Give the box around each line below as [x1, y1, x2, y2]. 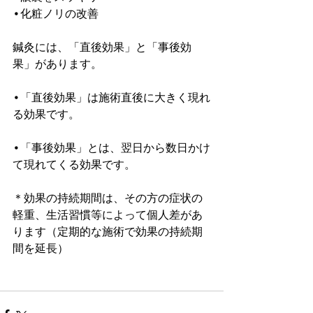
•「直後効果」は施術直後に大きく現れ [13, 92, 210, 105]
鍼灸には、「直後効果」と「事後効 [13, 41, 191, 54]
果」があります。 [13, 58, 102, 71]
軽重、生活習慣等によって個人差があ [13, 209, 203, 222]
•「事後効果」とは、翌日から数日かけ [13, 142, 210, 155]
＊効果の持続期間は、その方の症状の [13, 192, 203, 205]
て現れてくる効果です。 [13, 159, 136, 172]
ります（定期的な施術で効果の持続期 [13, 226, 203, 239]
